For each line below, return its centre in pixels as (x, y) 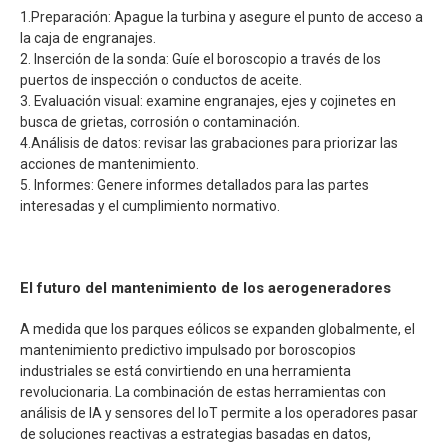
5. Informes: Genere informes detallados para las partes (194, 184)
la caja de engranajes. (88, 37)
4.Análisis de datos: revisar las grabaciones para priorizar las (209, 142)
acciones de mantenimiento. (109, 163)
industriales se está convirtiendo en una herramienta (185, 370)
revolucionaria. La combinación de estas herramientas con (203, 391)
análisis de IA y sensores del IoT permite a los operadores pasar (219, 412)
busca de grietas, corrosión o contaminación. (160, 121)
